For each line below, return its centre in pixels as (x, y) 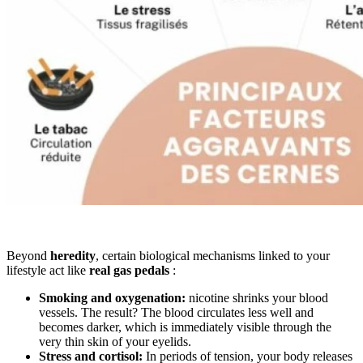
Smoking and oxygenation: (112, 297)
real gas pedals (129, 270)
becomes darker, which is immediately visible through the (185, 327)
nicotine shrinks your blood (257, 297)
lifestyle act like (48, 270)
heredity (73, 255)
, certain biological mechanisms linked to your (213, 255)
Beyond (28, 255)
